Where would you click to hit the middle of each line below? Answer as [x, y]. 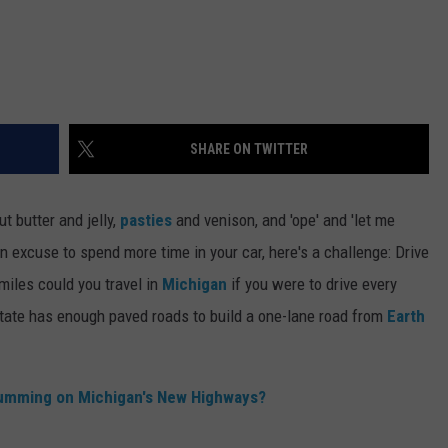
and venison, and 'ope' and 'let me [283, 220]
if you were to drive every [312, 284]
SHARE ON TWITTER [249, 149]
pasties [146, 220]
